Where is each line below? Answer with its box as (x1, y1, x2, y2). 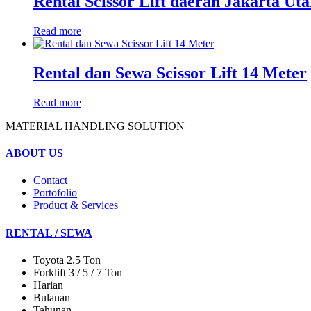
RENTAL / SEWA (6, 226, 92, 239)
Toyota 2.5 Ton (33, 253, 101, 266)
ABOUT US (6, 147, 63, 160)
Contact (33, 174, 67, 187)
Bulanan (33, 291, 70, 303)
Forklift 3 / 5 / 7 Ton (33, 266, 122, 278)
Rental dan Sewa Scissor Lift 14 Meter (33, 63, 307, 82)
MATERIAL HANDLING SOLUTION (6, 119, 185, 132)
